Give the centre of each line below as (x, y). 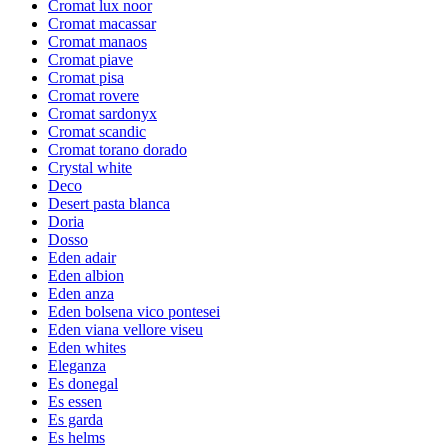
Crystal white (90, 167)
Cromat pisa (86, 77)
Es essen (75, 401)
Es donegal (83, 383)
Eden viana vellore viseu (125, 329)
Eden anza (81, 293)
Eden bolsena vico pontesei (134, 311)
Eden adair (82, 257)
